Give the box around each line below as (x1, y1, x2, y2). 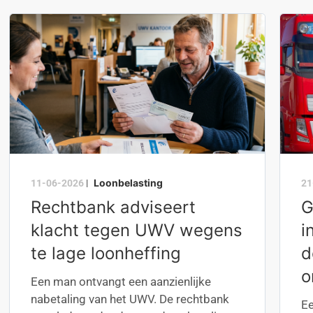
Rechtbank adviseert (31, 197, 196, 217)
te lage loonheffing (31, 243, 182, 263)
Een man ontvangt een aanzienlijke (31, 275, 212, 289)
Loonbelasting (94, 177, 163, 189)
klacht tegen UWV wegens (31, 220, 243, 240)
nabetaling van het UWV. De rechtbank (31, 292, 230, 306)
